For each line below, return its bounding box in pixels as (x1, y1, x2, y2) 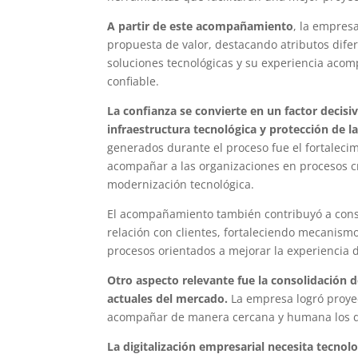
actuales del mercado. (107, 290, 229, 306)
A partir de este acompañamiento (107, 18, 294, 34)
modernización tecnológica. (107, 176, 255, 192)
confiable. (107, 73, 160, 89)
